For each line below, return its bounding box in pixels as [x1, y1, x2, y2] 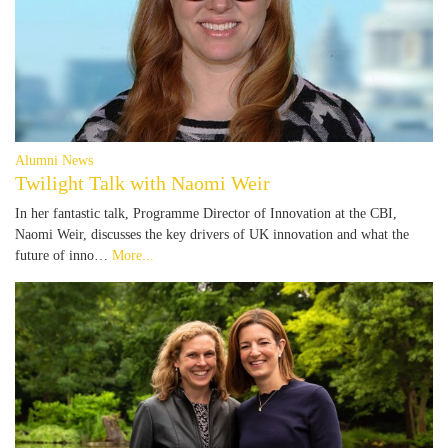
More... [112, 247, 154, 264]
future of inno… [15, 247, 112, 264]
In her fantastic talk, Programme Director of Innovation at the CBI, [15, 205, 397, 222]
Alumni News [15, 152, 93, 169]
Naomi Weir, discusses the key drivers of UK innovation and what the [15, 226, 409, 243]
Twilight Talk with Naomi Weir [15, 172, 270, 195]
